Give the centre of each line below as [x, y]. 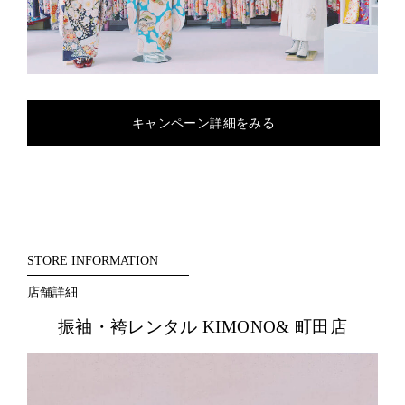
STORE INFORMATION [92, 260]
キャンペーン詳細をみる [203, 123]
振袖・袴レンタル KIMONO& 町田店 [202, 326]
